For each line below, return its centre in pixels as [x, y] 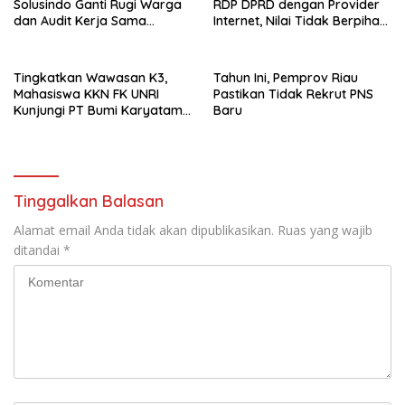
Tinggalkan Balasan [89, 201]
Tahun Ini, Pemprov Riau [286, 78]
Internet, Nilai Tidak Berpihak [300, 21]
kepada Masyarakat [275, 37]
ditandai [38, 250]
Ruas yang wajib [325, 230]
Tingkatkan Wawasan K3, [90, 78]
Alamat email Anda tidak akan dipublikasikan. [144, 230]
